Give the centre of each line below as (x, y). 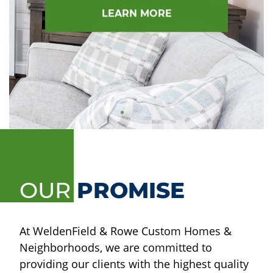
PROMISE (131, 190)
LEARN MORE (136, 13)
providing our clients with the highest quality (134, 264)
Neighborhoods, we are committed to (116, 247)
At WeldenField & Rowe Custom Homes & (126, 231)
